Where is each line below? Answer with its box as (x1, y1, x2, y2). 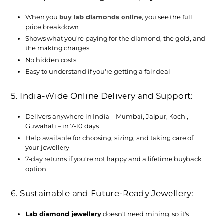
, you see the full (142, 13, 193, 21)
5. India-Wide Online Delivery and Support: (11, 91, 193, 101)
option (25, 164, 46, 172)
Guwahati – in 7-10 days (25, 122, 99, 130)
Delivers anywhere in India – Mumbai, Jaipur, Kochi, (25, 112, 189, 120)
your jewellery (25, 143, 70, 151)
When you (25, 13, 60, 21)
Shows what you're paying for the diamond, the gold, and (25, 34, 206, 42)
